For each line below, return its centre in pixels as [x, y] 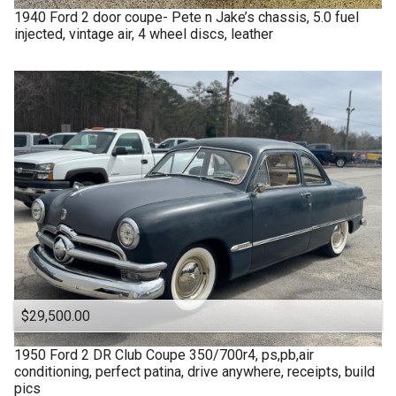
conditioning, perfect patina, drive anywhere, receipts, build [194, 371]
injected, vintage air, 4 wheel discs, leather [144, 34]
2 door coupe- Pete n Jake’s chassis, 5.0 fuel [220, 17]
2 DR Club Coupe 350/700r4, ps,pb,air [198, 354]
